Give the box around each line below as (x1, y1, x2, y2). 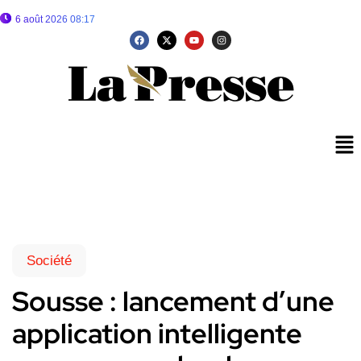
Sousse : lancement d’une (12, 283, 334, 320)
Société (27, 253, 72, 269)
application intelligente (12, 315, 302, 352)
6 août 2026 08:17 (15, 14, 95, 25)
